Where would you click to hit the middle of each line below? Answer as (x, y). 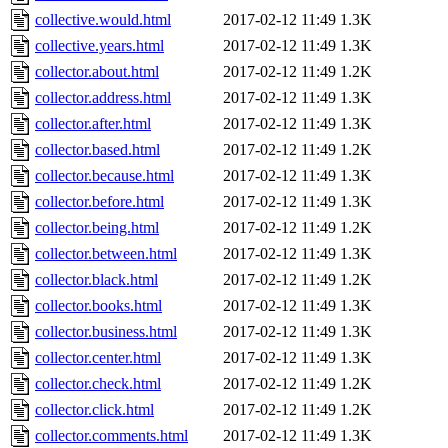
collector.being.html (97, 228)
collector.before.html (99, 202)
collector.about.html (97, 72)
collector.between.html (106, 254)
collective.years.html (99, 46)
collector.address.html (103, 98)
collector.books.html (98, 306)
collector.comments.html (111, 436)
